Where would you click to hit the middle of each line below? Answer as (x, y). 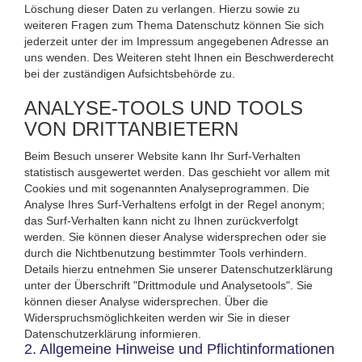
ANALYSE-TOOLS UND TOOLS (164, 107)
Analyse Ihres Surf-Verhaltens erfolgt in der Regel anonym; (175, 204)
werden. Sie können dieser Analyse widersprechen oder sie (175, 236)
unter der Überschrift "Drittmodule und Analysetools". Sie (168, 285)
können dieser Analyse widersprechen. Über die (146, 301)
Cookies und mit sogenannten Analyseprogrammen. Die (167, 188)
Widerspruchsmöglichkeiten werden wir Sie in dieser (157, 317)
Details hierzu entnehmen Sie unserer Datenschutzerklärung (179, 269)
